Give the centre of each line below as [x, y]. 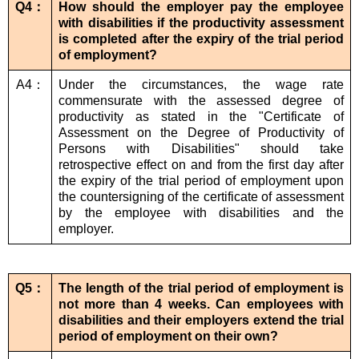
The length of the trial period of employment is [201, 288]
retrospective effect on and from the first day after [201, 165]
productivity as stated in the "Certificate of [201, 117]
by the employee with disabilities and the [201, 213]
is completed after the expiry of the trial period [201, 39]
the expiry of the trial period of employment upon [201, 181]
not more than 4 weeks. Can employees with [201, 305]
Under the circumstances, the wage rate [201, 85]
